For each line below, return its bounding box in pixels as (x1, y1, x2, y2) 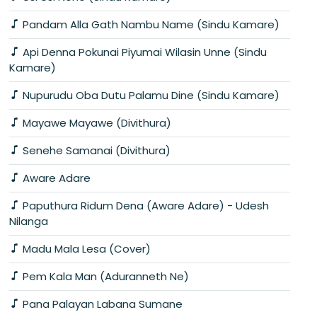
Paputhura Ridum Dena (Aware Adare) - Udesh (20, 197, 269, 213)
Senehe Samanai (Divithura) (20, 142, 171, 158)
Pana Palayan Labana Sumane (20, 296, 183, 311)
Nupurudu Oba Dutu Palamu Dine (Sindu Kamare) (20, 87, 279, 103)
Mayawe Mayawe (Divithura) (20, 115, 171, 130)
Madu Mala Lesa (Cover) (20, 241, 151, 256)
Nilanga (9, 213, 48, 229)
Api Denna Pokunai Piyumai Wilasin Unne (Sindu (20, 44, 267, 59)
